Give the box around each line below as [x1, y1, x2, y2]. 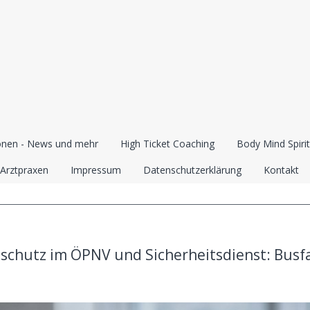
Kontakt [264, 163, 299, 176]
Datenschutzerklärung [143, 163, 241, 176]
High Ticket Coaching [120, 137, 215, 150]
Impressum [71, 163, 121, 176]
